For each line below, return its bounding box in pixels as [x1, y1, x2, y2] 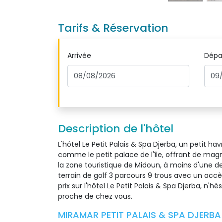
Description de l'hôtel [58, 121, 173, 136]
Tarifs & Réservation [58, 20, 168, 36]
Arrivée [67, 51, 91, 60]
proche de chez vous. [58, 191, 132, 201]
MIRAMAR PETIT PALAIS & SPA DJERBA [58, 209, 221, 221]
